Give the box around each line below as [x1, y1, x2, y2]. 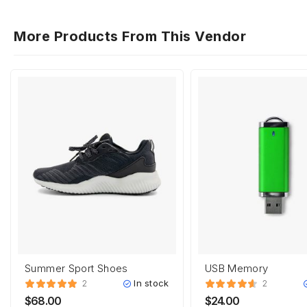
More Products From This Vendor [14, 28, 246, 45]
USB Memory [204, 261, 269, 275]
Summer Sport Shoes [25, 261, 128, 275]
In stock [134, 278, 169, 289]
